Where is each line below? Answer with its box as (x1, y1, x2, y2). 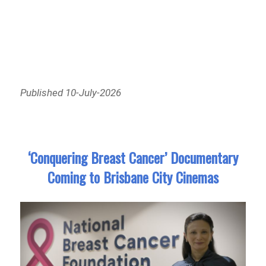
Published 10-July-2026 (20, 86, 122, 99)
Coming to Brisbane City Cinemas (47, 166, 218, 188)
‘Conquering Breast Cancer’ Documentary (28, 147, 238, 169)
